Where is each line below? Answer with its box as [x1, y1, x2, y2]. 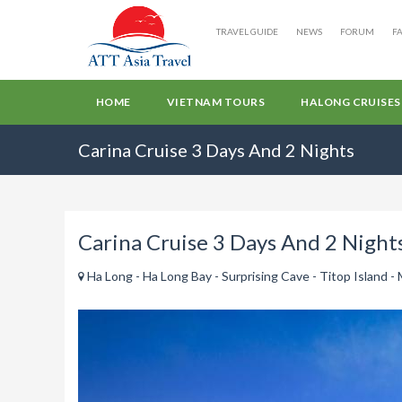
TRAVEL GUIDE [216, 26, 279, 37]
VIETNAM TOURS [166, 95, 266, 109]
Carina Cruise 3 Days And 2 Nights [78, 139, 354, 161]
